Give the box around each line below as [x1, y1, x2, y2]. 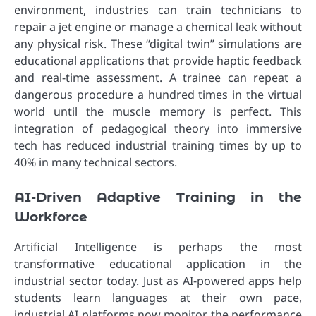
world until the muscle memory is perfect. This [14, 103, 302, 119]
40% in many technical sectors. [14, 154, 177, 170]
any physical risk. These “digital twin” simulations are [14, 35, 302, 51]
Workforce [14, 208, 87, 225]
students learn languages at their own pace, [14, 289, 302, 305]
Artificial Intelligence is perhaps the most [14, 238, 302, 255]
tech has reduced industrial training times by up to [14, 137, 302, 153]
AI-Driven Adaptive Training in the [14, 188, 302, 205]
